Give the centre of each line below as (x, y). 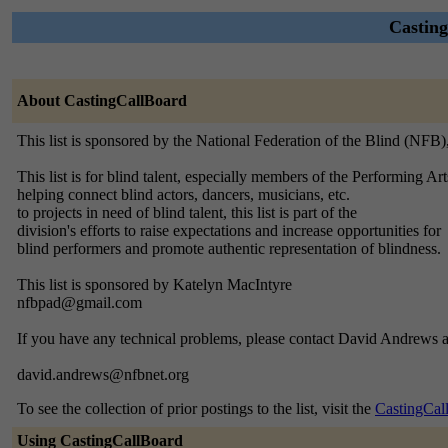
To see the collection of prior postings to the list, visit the (196, 408)
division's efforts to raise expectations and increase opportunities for (229, 230)
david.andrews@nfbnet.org (103, 374)
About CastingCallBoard (102, 100)
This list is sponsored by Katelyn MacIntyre (154, 284)
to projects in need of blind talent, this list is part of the (187, 212)
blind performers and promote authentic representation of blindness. (229, 248)
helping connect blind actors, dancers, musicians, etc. (183, 194)
